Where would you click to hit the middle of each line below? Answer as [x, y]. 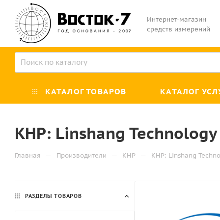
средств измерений [179, 29]
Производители [82, 155]
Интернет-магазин [177, 20]
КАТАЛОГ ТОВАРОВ [84, 91]
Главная [28, 155]
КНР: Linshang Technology [116, 133]
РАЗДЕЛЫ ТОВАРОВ [53, 196]
